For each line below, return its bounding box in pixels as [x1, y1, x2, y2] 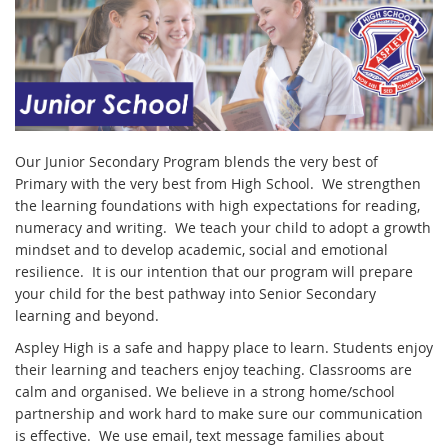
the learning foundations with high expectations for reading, [15, 195, 420, 215]
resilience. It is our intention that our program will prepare [15, 261, 413, 281]
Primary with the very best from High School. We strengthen [15, 173, 421, 193]
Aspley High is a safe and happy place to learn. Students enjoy [15, 337, 433, 357]
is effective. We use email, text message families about [15, 425, 384, 445]
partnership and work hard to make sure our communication [15, 403, 423, 423]
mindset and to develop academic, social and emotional [15, 239, 388, 259]
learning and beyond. [15, 305, 171, 325]
